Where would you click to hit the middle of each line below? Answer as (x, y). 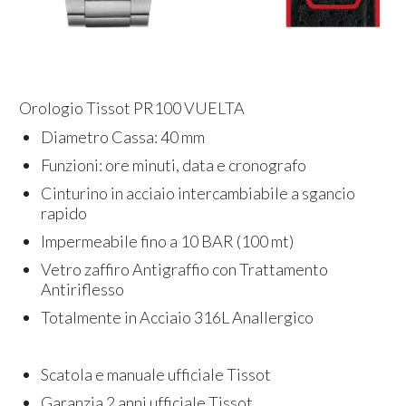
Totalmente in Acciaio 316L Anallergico (178, 317)
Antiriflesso (84, 289)
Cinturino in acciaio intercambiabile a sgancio (198, 193)
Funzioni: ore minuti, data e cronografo (175, 164)
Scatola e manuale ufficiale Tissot (156, 374)
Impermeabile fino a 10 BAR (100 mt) (168, 241)
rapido (66, 213)
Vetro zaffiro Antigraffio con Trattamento (185, 269)
